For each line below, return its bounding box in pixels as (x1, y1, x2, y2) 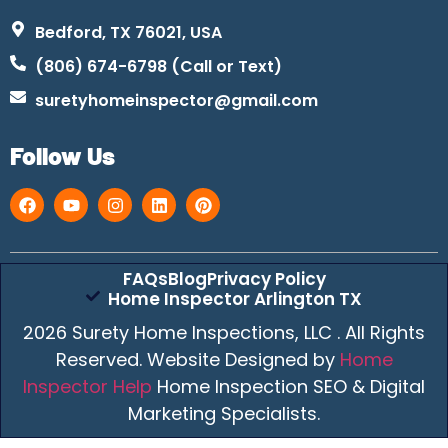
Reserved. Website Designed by (55, 347, 340, 373)
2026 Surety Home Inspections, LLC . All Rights (23, 320, 425, 346)
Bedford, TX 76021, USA (35, 21, 222, 45)
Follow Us (10, 140, 115, 171)
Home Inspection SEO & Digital (152, 374, 425, 400)
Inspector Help (23, 374, 152, 400)
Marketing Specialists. (128, 401, 320, 427)
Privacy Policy (206, 267, 326, 292)
